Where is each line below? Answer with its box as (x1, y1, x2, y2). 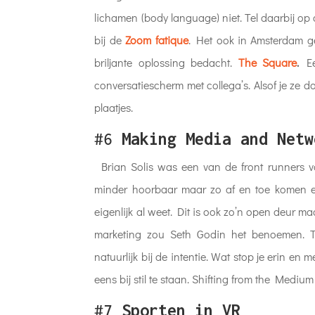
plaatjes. (94, 99, 136, 115)
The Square (238, 54, 297, 70)
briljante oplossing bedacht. (94, 54, 233, 70)
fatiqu (155, 32, 183, 47)
